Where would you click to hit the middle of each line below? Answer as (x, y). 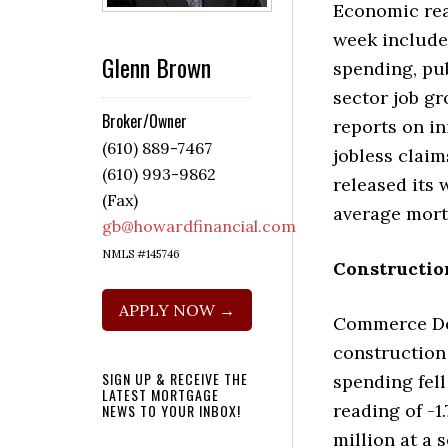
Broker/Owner (144, 121)
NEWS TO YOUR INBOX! (171, 411)
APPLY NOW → (177, 310)
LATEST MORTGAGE (160, 395)
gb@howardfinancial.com (199, 226)
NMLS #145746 (141, 254)
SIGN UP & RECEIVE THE (175, 379)
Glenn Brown (156, 67)
